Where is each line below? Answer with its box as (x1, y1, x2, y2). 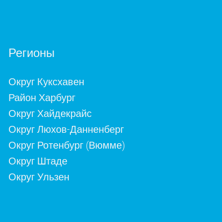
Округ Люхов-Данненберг (8, 123, 124, 135)
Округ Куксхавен (8, 76, 84, 88)
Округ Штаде (8, 155, 67, 167)
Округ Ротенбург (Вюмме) (8, 139, 125, 151)
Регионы (8, 46, 55, 60)
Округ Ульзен (8, 171, 69, 183)
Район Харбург (8, 92, 75, 104)
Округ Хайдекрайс (8, 108, 92, 119)
